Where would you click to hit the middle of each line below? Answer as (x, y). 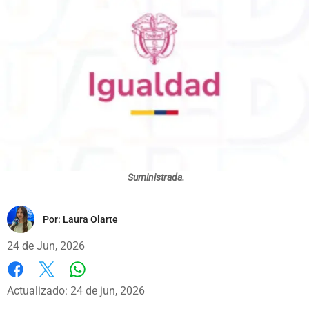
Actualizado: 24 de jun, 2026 (76, 290)
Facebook (31, 283)
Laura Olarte (90, 219)
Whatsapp (102, 283)
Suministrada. (156, 177)
